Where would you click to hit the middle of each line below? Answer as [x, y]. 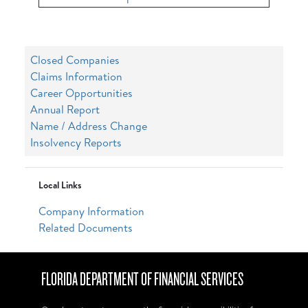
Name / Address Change [89, 126]
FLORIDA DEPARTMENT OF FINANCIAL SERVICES [142, 279]
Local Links [60, 185]
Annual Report [65, 109]
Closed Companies [75, 60]
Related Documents [86, 228]
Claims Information [76, 76]
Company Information [91, 211]
